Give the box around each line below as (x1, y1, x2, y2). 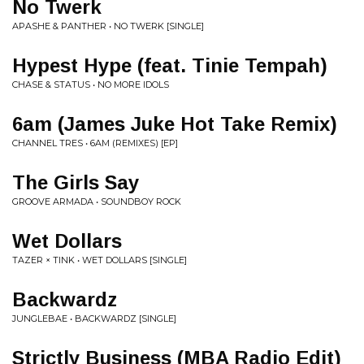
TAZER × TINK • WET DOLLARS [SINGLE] (12, 254, 187, 266)
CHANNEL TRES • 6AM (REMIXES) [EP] (12, 137, 178, 149)
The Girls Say (12, 171, 139, 193)
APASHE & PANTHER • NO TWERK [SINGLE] (12, 20, 204, 32)
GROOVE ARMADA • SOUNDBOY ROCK (12, 196, 181, 207)
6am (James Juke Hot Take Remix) (12, 113, 337, 135)
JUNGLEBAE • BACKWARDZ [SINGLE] (12, 313, 176, 324)
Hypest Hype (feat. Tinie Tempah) (12, 54, 327, 76)
